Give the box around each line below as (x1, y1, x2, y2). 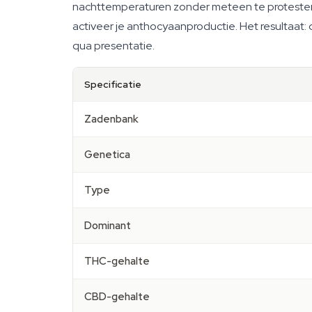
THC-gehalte (84, 254, 150, 268)
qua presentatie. (72, 38, 155, 53)
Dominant (84, 219, 131, 233)
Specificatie (84, 78, 141, 91)
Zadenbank (84, 112, 139, 126)
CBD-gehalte (84, 290, 150, 304)
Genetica (84, 148, 130, 162)
